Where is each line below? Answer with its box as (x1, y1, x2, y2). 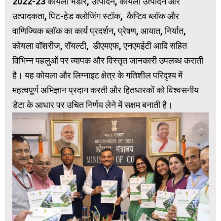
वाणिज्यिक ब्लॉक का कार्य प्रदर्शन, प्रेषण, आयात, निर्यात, (12, 26, 186, 37)
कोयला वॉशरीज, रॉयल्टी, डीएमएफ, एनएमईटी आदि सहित (12, 40, 187, 51)
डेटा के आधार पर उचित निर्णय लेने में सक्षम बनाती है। (12, 100, 173, 110)
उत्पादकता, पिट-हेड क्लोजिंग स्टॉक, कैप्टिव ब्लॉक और (12, 11, 179, 22)
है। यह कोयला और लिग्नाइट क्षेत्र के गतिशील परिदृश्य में (12, 70, 183, 81)
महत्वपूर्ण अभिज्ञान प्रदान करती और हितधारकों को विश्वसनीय (12, 85, 199, 96)
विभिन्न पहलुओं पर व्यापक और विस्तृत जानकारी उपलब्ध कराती (12, 55, 203, 66)
